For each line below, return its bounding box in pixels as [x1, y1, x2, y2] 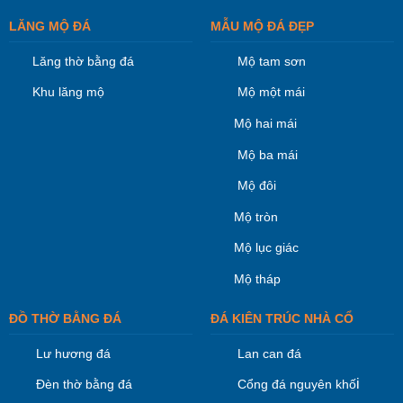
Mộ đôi [237, 178, 276, 193]
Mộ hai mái [233, 116, 297, 131]
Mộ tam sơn [237, 53, 306, 68]
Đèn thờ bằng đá [31, 377, 132, 392]
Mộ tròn [233, 209, 278, 224]
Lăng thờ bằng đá [31, 53, 134, 68]
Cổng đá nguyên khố [233, 377, 356, 392]
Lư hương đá [31, 345, 111, 361]
